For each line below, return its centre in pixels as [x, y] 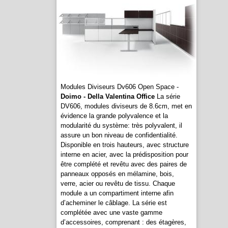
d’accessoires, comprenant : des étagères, [123, 222]
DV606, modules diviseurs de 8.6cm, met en [126, 106]
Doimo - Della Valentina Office [107, 96]
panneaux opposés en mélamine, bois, [117, 174]
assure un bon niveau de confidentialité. [119, 135]
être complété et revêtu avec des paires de [123, 164]
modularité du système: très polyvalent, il [121, 125]
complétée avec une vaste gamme [111, 212]
